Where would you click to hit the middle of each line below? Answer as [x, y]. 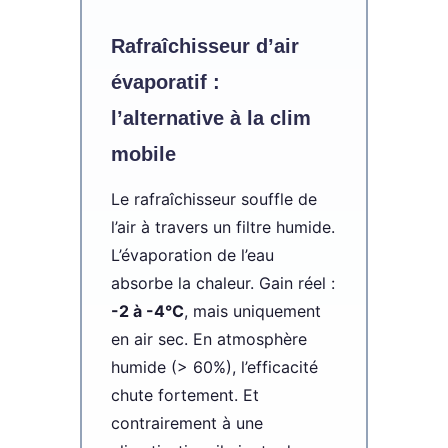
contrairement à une [186, 422]
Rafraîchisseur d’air [204, 45]
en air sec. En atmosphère [208, 338]
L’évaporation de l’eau [192, 254]
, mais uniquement [252, 310]
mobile [143, 153]
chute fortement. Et [184, 394]
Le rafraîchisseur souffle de [213, 198]
